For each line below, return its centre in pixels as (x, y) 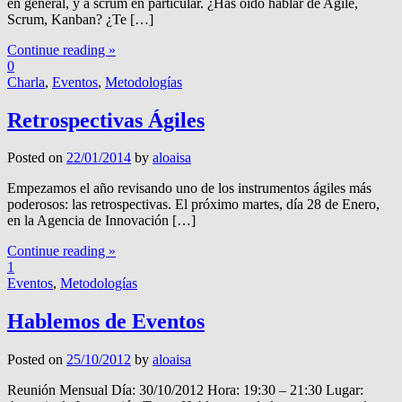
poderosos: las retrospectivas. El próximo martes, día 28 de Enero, (193, 205)
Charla (26, 82)
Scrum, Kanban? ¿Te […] (80, 19)
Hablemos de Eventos (106, 322)
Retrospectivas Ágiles (106, 120)
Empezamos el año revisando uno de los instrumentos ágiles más (189, 188)
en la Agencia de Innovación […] (101, 221)
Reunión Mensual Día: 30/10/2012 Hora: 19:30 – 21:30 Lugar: (185, 390)
